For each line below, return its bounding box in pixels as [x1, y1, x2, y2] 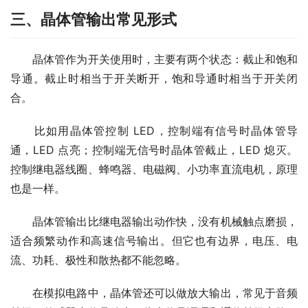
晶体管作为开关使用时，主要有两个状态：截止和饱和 [10, 52, 298, 67]
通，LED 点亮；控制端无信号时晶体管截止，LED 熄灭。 [10, 143, 298, 157]
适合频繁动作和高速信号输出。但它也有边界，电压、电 [10, 234, 298, 248]
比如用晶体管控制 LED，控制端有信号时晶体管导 [10, 124, 298, 138]
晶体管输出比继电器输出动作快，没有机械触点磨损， [10, 214, 298, 229]
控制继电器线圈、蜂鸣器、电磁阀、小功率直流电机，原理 [10, 162, 298, 177]
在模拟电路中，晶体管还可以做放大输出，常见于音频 [10, 286, 298, 300]
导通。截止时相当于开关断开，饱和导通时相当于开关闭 [10, 71, 298, 86]
